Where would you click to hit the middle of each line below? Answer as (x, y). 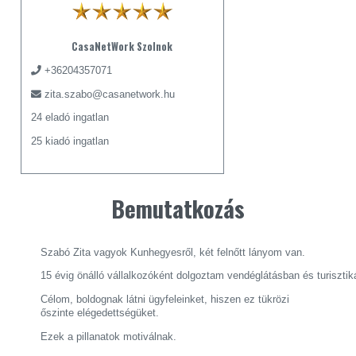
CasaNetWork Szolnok (122, 47)
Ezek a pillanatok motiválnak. (109, 337)
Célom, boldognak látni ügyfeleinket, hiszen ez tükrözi (165, 300)
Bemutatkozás (178, 208)
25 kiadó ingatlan (70, 141)
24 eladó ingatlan (70, 118)
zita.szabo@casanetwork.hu (110, 94)
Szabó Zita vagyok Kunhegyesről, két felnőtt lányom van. (173, 252)
